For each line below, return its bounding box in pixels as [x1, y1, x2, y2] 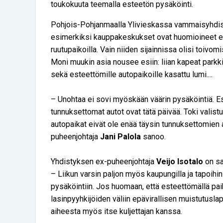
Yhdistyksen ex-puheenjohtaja [51, 157, 156, 167]
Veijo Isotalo [156, 157, 203, 167]
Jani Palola [100, 132, 141, 142]
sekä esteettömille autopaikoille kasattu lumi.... [51, 70, 213, 80]
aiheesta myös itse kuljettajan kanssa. [51, 207, 182, 217]
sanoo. [141, 132, 166, 142]
